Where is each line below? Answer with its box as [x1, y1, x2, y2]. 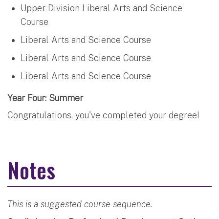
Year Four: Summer [7, 92, 83, 103]
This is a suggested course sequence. [7, 198, 153, 209]
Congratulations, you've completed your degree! [7, 109, 199, 120]
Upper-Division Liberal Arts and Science [21, 2, 182, 13]
